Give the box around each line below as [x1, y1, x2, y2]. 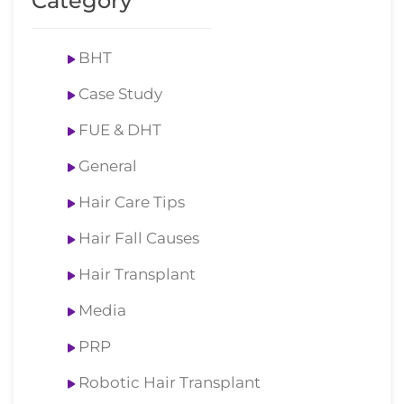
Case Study [78, 85, 162, 104]
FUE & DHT [78, 121, 161, 140]
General [78, 157, 137, 176]
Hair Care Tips [78, 193, 185, 212]
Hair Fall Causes [78, 229, 199, 248]
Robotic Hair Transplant [78, 373, 261, 392]
